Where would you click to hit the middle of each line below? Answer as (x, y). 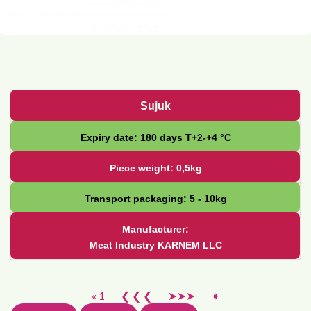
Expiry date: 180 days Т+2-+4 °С (155, 138)
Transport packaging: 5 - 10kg (155, 199)
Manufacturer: (155, 229)
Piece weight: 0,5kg (155, 168)
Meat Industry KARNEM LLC (155, 245)
